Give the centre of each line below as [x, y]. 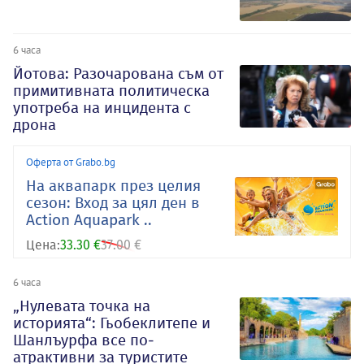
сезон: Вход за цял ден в [113, 202]
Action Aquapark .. [89, 219]
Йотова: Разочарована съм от [118, 73]
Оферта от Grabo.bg [71, 161]
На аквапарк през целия [113, 185]
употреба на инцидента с [102, 107]
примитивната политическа [111, 90]
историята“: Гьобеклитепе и [112, 323]
